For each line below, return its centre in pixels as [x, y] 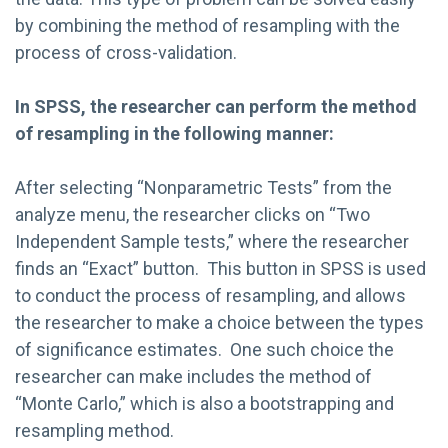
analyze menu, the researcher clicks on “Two [192, 214]
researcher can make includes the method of [193, 376]
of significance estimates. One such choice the [204, 349]
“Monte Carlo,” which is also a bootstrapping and [204, 403]
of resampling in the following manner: [174, 133]
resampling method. [94, 430]
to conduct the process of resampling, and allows [210, 295]
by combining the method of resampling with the [207, 25]
